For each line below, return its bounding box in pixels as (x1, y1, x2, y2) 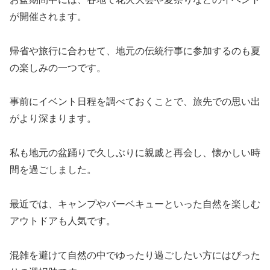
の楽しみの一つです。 (10, 62, 106, 73)
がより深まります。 (10, 113, 96, 124)
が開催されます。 (10, 11, 87, 22)
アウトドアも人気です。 (10, 216, 116, 227)
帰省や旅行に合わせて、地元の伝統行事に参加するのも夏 (10, 45, 260, 56)
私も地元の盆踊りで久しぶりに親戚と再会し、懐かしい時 (10, 148, 260, 159)
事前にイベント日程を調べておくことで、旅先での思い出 (10, 96, 260, 107)
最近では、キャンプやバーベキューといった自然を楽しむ (10, 199, 260, 210)
